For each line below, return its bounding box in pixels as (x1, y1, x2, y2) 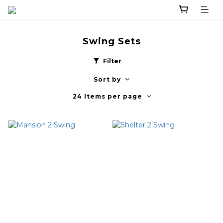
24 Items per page (72, 93, 142, 101)
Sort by (94, 76, 121, 84)
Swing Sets (82, 36, 141, 47)
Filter (103, 57, 121, 65)
